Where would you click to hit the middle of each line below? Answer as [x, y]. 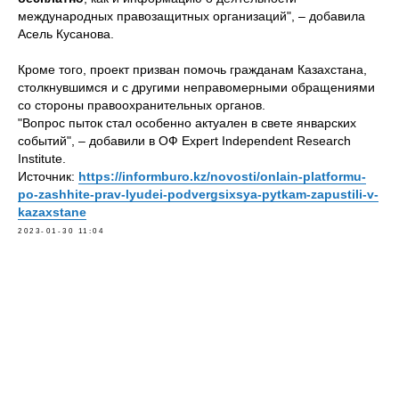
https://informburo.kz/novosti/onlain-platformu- [222, 176]
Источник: [48, 176]
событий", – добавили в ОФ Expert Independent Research [184, 141]
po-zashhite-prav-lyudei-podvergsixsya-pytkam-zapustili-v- [198, 194]
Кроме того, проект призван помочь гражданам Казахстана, [192, 69]
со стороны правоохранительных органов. [142, 105]
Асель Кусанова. [66, 34]
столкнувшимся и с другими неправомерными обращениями [196, 87]
